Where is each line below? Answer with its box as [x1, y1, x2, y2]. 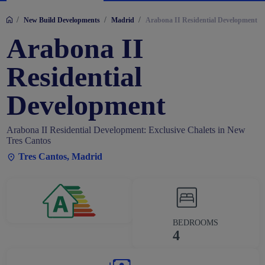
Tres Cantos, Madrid [15, 151, 102, 161]
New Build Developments [23, 16, 100, 24]
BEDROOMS [173, 218, 219, 228]
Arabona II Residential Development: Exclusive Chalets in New [6, 125, 245, 135]
